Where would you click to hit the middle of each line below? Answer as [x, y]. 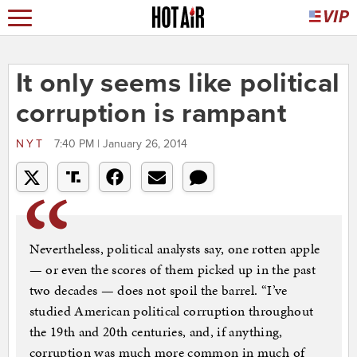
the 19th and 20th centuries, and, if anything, [156, 332]
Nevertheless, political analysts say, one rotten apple [175, 249]
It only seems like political [178, 84]
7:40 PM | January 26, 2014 [120, 144]
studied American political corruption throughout [171, 311]
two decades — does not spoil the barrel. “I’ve [158, 290]
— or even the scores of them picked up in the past [173, 270]
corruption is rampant [151, 114]
